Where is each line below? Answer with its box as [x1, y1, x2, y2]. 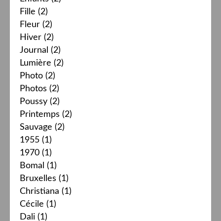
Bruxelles [20, 174, 56, 183]
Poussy [20, 97, 47, 106]
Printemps [20, 110, 60, 119]
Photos [20, 84, 47, 93]
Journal [20, 45, 48, 55]
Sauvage [20, 122, 52, 132]
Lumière [20, 58, 51, 68]
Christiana [20, 186, 59, 196]
